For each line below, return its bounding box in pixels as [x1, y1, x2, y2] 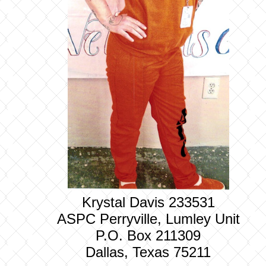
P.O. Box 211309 [96, 227, 201, 243]
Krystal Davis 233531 [81, 194, 215, 210]
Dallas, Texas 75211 [85, 244, 211, 260]
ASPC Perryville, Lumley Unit [56, 211, 240, 227]
